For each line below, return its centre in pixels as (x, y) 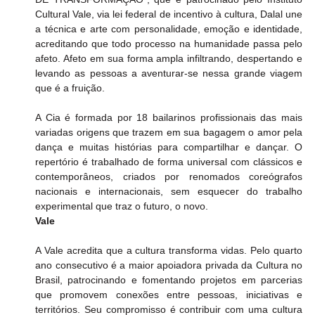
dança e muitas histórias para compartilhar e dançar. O (169, 147)
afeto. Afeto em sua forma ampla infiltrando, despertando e (169, 59)
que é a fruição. (72, 88)
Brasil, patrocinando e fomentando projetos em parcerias (169, 280)
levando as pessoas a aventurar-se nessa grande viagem (169, 73)
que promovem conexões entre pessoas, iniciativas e (169, 295)
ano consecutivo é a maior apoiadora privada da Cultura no (169, 265)
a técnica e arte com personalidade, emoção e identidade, (169, 29)
